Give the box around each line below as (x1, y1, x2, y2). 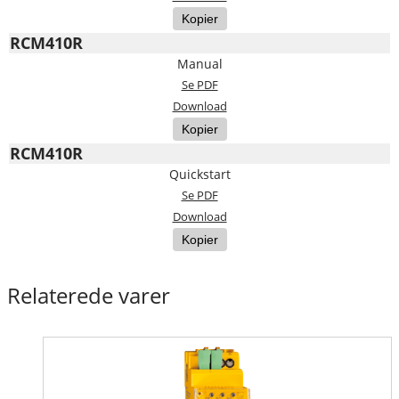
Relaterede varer (7, 280, 170, 310)
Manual (176, 54, 223, 72)
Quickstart (168, 165, 231, 183)
